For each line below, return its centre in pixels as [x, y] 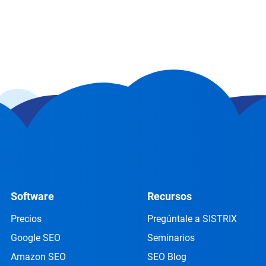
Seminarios [171, 238]
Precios [26, 219]
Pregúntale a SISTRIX [192, 219]
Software [32, 196]
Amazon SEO [38, 257]
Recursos [170, 196]
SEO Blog [167, 257]
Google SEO [36, 238]
